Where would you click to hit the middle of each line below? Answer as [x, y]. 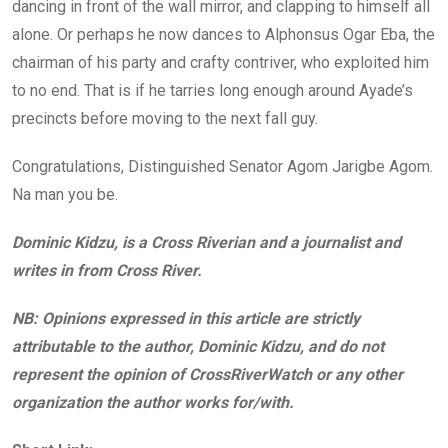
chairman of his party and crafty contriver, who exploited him [220, 62]
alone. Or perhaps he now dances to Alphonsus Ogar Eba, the [223, 34]
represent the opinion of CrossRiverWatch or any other [207, 374]
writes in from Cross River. [107, 270]
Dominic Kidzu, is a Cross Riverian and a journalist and [206, 242]
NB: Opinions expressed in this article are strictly [186, 318]
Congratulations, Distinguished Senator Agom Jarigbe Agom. [222, 166]
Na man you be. [65, 194]
